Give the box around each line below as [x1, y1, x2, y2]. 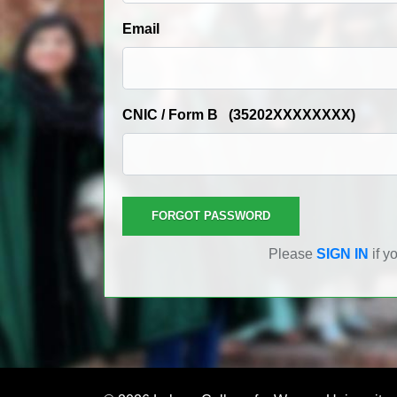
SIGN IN [316, 246, 369, 261]
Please [269, 246, 316, 261]
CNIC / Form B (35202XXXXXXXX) [122, 107, 355, 122]
